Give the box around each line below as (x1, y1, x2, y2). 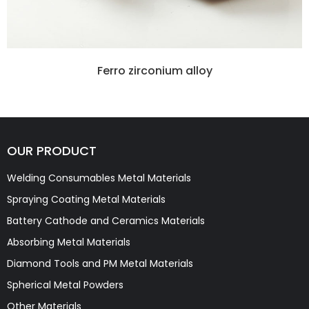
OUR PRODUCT (7, 141, 97, 159)
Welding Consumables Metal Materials (7, 170, 191, 185)
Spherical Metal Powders (7, 277, 123, 292)
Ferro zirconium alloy (97, 62, 212, 79)
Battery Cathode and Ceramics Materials (7, 213, 205, 228)
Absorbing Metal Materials (7, 235, 130, 249)
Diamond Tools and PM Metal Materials (7, 256, 193, 270)
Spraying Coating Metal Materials (7, 192, 166, 206)
